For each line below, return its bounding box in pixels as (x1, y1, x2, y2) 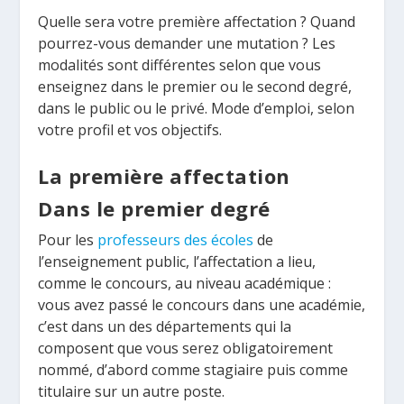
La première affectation (38, 161, 290, 189)
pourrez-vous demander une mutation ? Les (38, 33, 336, 54)
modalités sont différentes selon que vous (38, 55, 322, 76)
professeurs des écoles (97, 229, 254, 250)
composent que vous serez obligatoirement (38, 337, 334, 358)
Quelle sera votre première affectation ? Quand (38, 12, 356, 32)
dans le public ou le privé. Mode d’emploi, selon (38, 98, 355, 119)
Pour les (38, 229, 98, 250)
